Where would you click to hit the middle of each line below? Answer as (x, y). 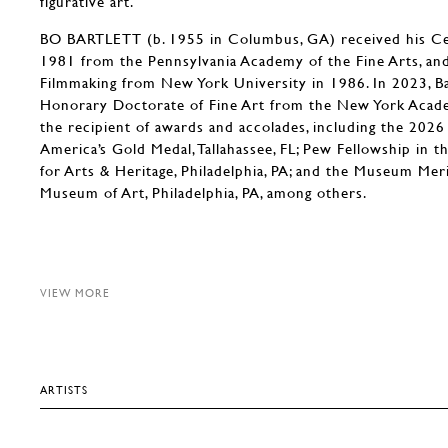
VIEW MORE (75, 293)
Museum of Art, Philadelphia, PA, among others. (203, 192)
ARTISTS (64, 390)
